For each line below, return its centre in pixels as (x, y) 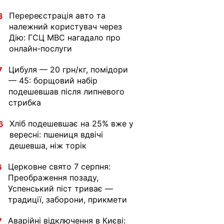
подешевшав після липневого (66, 91)
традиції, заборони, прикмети (67, 199)
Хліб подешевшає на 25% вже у (71, 123)
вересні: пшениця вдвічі (56, 134)
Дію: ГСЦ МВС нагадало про (65, 37)
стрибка (25, 102)
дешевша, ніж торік (48, 145)
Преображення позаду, (53, 177)
